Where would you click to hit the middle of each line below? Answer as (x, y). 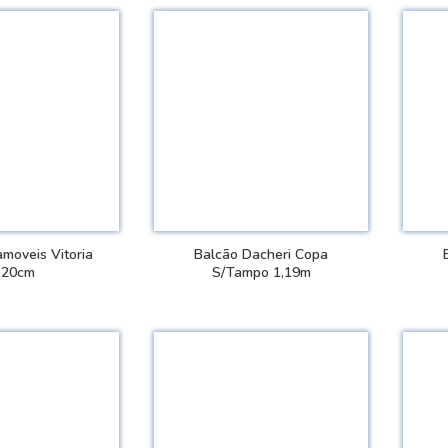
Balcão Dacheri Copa (261, 254)
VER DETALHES (269, 320)
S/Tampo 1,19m (261, 272)
